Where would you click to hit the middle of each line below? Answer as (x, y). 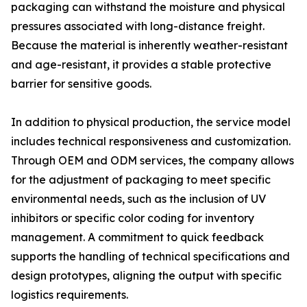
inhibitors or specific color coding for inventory (133, 218)
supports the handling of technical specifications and (150, 256)
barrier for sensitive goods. (81, 84)
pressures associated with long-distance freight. (138, 26)
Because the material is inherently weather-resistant (149, 45)
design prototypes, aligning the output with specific (146, 275)
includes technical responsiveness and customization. (151, 141)
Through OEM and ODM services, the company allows (152, 160)
